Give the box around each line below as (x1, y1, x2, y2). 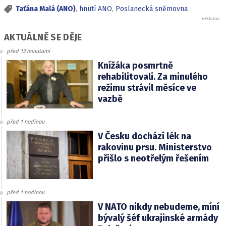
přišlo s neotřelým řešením (97, 152, 209, 164)
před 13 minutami (7, 47, 50, 54)
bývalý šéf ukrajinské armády (97, 212, 218, 223)
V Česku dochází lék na (97, 130, 191, 142)
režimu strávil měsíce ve (97, 82, 196, 93)
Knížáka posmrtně (97, 60, 173, 71)
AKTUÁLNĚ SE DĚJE (4, 31, 82, 43)
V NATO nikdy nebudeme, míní (97, 201, 219, 212)
